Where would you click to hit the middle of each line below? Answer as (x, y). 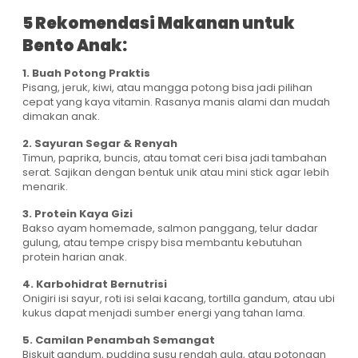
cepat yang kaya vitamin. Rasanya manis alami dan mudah (176, 102)
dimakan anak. (61, 117)
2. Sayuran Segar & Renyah (100, 144)
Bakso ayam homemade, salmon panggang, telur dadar (170, 229)
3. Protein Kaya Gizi (78, 214)
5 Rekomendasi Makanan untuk (159, 24)
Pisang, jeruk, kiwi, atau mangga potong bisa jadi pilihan (167, 88)
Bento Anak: (75, 46)
